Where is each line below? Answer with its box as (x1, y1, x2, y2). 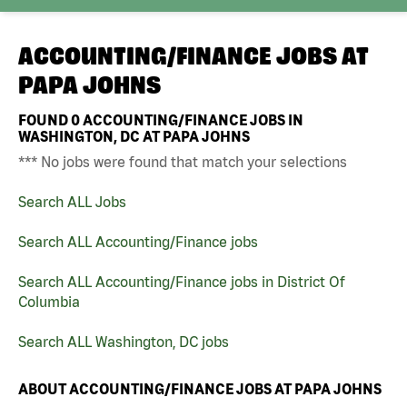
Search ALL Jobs (18, 193, 126, 210)
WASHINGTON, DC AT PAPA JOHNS (18, 127, 250, 144)
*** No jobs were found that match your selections (18, 153, 347, 170)
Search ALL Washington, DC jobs (18, 333, 229, 350)
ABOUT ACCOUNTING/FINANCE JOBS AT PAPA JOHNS (18, 380, 382, 397)
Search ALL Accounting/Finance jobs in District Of (18, 273, 345, 290)
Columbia (18, 293, 80, 310)
